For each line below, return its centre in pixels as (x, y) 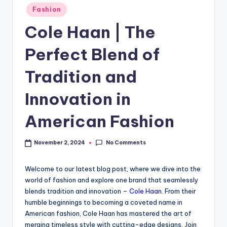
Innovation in (78, 99)
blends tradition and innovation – (77, 191)
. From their (179, 191)
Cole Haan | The (90, 32)
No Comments (126, 142)
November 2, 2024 (60, 143)
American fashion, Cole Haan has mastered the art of (108, 213)
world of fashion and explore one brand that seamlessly (111, 180)
